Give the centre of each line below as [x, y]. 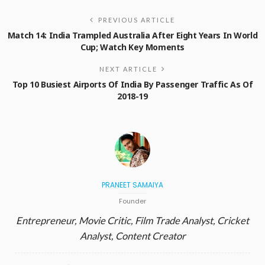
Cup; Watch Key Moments [132, 47]
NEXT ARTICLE [128, 69]
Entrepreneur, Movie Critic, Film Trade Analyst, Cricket [132, 220]
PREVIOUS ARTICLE [137, 20]
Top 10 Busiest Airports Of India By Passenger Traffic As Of [132, 84]
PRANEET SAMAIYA [132, 185]
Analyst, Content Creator [132, 236]
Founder [132, 201]
